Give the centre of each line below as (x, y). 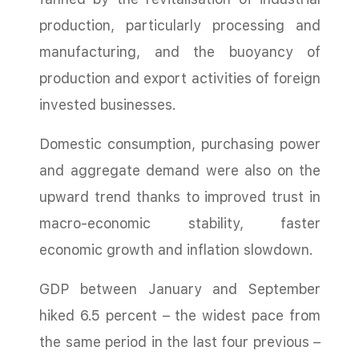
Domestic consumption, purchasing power (180, 144)
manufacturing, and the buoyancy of (180, 52)
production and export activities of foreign (180, 78)
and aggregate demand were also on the (180, 170)
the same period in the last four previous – (180, 342)
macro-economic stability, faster (180, 223)
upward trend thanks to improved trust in (180, 197)
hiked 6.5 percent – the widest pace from (180, 315)
